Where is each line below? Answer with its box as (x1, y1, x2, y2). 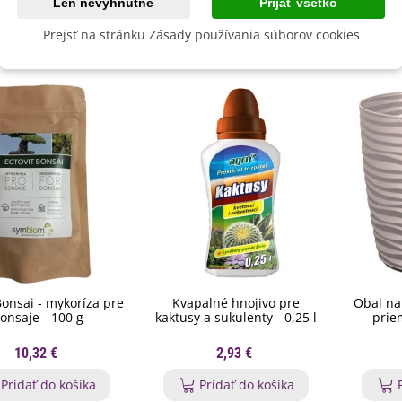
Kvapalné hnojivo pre (171, 294, 300, 311)
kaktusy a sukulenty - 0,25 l (154, 309, 317, 326)
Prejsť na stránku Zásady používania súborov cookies (42, 26, 360, 43)
